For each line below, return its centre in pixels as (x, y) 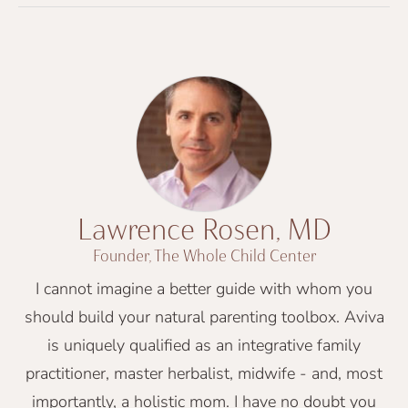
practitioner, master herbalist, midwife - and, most (204, 373)
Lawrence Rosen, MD (204, 229)
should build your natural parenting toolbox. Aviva (204, 316)
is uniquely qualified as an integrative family (204, 345)
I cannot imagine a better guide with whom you (204, 288)
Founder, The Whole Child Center (204, 255)
